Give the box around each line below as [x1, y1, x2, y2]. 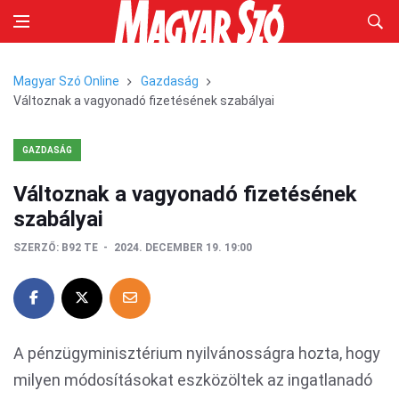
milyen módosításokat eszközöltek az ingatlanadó [13, 370, 372, 389]
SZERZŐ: [13, 241, 59, 254]
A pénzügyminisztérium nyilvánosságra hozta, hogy [13, 344, 380, 362]
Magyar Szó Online [13, 74, 119, 88]
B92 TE [59, 241, 101, 254]
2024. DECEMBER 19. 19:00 [114, 241, 252, 254]
